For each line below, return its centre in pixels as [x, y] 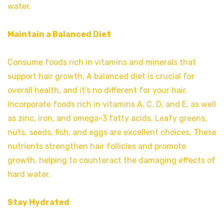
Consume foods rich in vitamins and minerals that [102, 62]
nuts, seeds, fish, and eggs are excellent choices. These [112, 132]
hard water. [29, 174]
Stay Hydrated [38, 202]
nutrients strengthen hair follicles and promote [97, 146]
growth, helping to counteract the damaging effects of [111, 160]
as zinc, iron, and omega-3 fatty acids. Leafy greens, [107, 118]
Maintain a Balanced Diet [59, 34]
